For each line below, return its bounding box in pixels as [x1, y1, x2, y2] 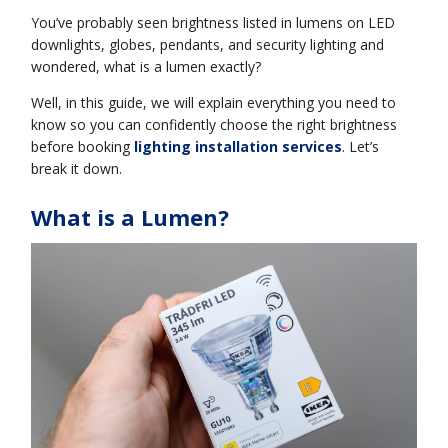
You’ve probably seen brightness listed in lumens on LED [31, 12, 396, 32]
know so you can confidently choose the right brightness [31, 114, 398, 134]
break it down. [31, 158, 123, 178]
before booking [31, 136, 135, 156]
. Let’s [342, 136, 380, 156]
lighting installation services [134, 136, 343, 156]
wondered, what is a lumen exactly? [31, 56, 262, 76]
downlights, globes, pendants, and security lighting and [31, 34, 385, 54]
